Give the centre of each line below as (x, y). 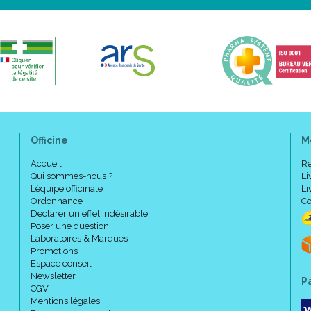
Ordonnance (57, 201)
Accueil (46, 163)
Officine (49, 140)
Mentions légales (65, 301)
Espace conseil (61, 263)
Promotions (54, 251)
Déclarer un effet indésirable (89, 213)
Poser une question (70, 226)
